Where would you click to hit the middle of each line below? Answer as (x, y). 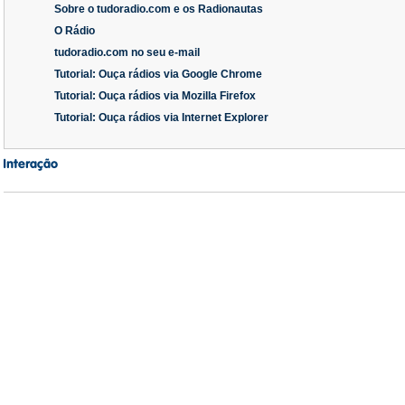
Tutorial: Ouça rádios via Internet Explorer (161, 118)
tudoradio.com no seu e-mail (127, 53)
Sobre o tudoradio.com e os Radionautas (159, 9)
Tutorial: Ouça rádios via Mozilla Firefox (155, 96)
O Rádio (75, 31)
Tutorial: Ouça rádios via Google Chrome (158, 75)
